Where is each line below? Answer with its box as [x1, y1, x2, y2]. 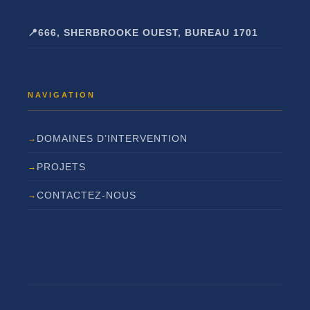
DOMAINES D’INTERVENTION [37, 133, 188, 144]
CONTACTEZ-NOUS [37, 190, 136, 201]
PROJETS [37, 161, 86, 172]
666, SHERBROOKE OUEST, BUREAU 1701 [38, 27, 258, 38]
